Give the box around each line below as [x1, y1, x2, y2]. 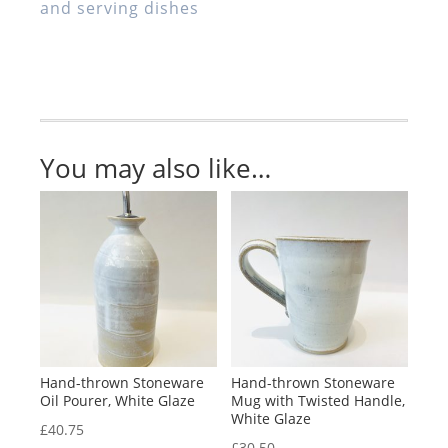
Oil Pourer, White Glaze [40, 391, 195, 411]
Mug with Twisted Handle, [231, 391, 406, 411]
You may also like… [40, 149, 271, 186]
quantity [39, 81, 95, 101]
